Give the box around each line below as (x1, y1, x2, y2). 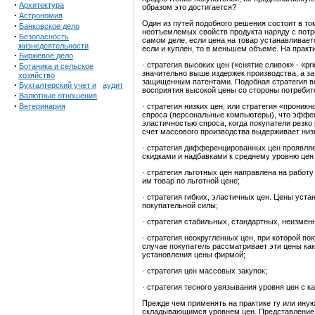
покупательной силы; (142, 201, 218, 210)
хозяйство (18, 71, 55, 79)
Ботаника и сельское (19, 62, 94, 70)
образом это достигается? (142, 3, 236, 12)
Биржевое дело (19, 51, 73, 60)
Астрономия (19, 11, 63, 20)
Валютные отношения (19, 91, 97, 100)
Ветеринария (19, 102, 65, 110)
